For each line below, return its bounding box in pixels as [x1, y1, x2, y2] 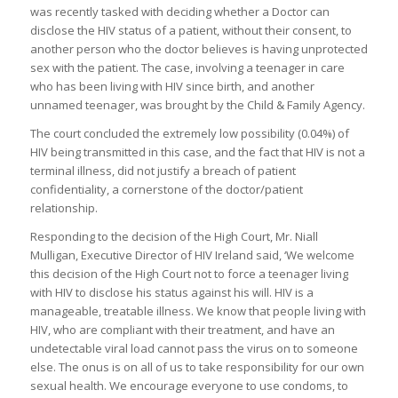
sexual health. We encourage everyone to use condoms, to [29, 377, 348, 394]
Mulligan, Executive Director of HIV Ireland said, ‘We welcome [29, 246, 354, 263]
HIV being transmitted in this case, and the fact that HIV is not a [29, 143, 365, 160]
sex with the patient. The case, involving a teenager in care [29, 59, 345, 76]
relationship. [29, 199, 98, 216]
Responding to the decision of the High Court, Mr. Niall [29, 227, 318, 244]
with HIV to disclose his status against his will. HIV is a [29, 283, 314, 300]
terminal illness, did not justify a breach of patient [29, 162, 296, 179]
